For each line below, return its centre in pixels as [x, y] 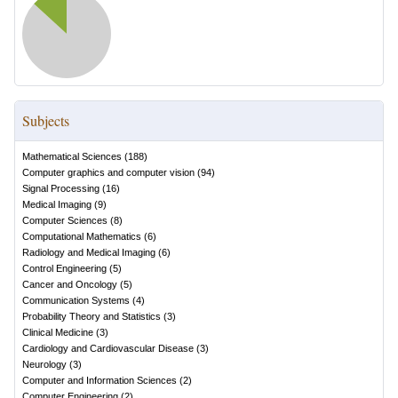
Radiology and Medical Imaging [89, 252]
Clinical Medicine [58, 332]
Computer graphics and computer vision [108, 172]
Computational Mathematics [82, 236]
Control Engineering [64, 268]
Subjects [46, 120]
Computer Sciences [65, 220]
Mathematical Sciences [72, 156]
